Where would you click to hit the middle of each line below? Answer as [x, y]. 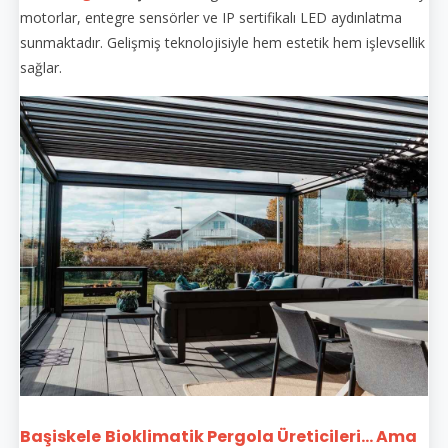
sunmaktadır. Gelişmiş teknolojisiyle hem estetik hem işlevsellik [222, 42]
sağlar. [41, 67]
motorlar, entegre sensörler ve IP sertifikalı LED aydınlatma [211, 17]
